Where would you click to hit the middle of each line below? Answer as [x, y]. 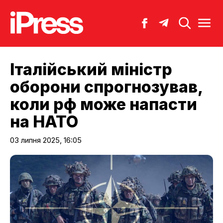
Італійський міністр [91, 69]
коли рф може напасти [104, 104]
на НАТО [44, 121]
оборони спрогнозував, [106, 87]
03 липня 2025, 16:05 [46, 140]
